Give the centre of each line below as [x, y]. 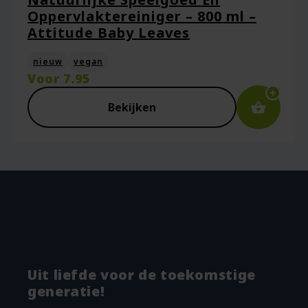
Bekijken [132, 107]
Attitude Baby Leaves [109, 33]
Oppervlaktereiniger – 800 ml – [142, 16]
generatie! [66, 291]
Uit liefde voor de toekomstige [142, 275]
